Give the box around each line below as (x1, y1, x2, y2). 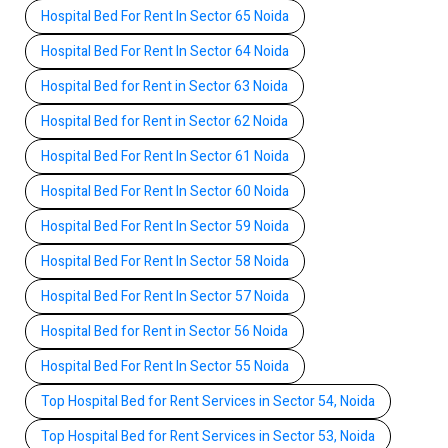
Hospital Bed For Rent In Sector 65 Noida (41, 5, 289, 27)
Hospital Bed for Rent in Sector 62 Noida (41, 110, 288, 132)
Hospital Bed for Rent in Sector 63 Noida (41, 75, 288, 97)
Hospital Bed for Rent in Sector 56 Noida (41, 320, 288, 342)
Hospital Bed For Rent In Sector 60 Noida (41, 180, 289, 202)
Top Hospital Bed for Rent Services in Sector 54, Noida (41, 390, 375, 412)
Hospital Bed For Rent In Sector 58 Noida (41, 250, 289, 272)
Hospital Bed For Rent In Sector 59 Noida (41, 215, 289, 237)
